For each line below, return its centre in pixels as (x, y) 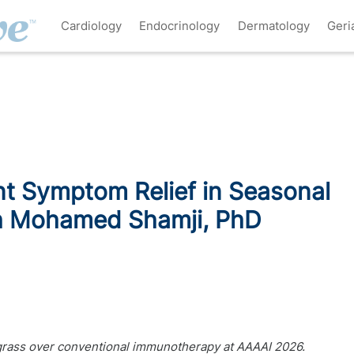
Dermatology (273, 25)
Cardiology (91, 25)
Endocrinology (180, 25)
